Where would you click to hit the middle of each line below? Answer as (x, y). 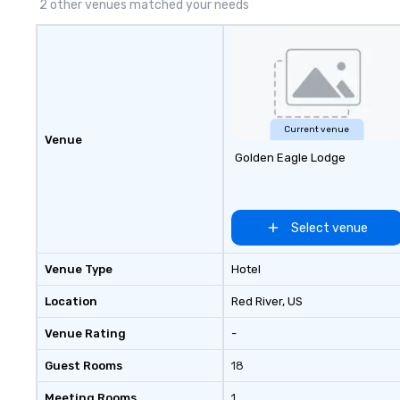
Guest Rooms (83, 366)
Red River (256, 301)
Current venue (317, 129)
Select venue (329, 228)
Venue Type (79, 269)
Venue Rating (85, 333)
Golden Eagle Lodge (290, 158)
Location (71, 301)
